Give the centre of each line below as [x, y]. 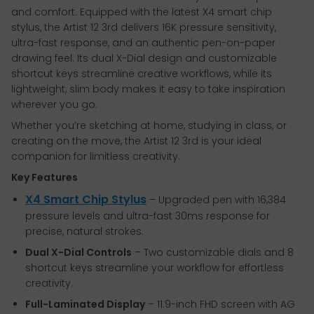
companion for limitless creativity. [96, 157]
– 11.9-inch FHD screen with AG [220, 305]
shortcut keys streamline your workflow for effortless [155, 268]
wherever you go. [54, 105]
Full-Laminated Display [85, 305]
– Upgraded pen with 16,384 [216, 200]
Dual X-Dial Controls [78, 253]
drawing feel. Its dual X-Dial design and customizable [144, 59]
